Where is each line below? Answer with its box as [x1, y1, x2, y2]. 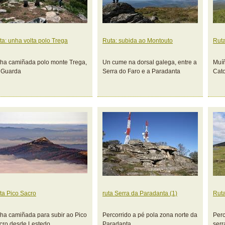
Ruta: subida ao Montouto [102, 37, 173, 44]
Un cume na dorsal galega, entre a [102, 59, 197, 66]
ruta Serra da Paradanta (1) [102, 190, 177, 197]
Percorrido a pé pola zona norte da [102, 211, 197, 218]
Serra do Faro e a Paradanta [102, 68, 180, 75]
